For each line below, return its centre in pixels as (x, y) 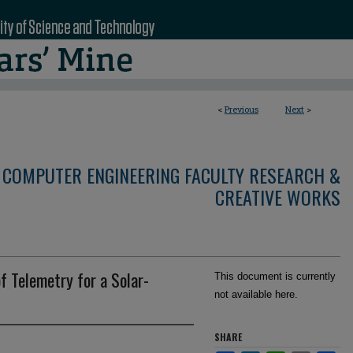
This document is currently (275, 276)
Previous (242, 109)
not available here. (256, 294)
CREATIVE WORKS (278, 197)
